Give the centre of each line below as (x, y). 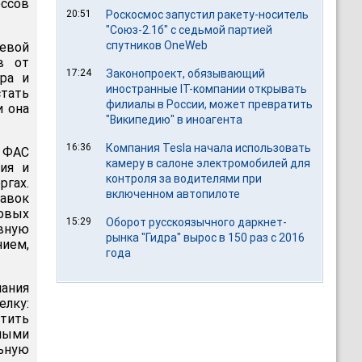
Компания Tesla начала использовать (209, 148)
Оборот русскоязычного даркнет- (197, 222)
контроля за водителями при (184, 179)
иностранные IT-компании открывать (207, 89)
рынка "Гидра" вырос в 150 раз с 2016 (206, 238)
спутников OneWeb (157, 45)
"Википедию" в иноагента (175, 120)
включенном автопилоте (173, 194)
